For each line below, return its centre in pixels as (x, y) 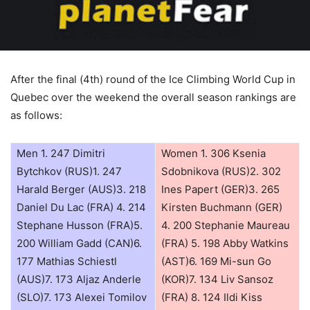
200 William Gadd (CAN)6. (79, 243)
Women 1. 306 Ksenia (213, 153)
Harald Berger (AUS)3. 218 (81, 189)
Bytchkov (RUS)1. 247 (69, 171)
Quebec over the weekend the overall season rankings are (153, 97)
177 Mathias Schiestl (67, 261)
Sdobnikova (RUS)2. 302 (221, 171)
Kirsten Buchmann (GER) (222, 207)
